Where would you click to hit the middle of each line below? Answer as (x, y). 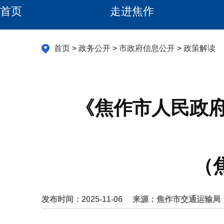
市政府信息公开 (147, 48)
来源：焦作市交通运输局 (176, 199)
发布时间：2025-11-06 (82, 199)
